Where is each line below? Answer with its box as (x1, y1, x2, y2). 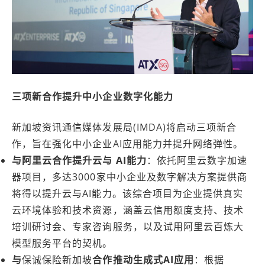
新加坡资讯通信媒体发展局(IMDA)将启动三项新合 (12, 121, 237, 134)
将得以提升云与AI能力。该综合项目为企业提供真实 (12, 187, 244, 200)
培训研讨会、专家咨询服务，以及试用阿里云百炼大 (12, 220, 244, 233)
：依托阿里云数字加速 (146, 154, 248, 167)
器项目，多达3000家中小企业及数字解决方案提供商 (12, 170, 248, 183)
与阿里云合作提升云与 (12, 154, 113, 167)
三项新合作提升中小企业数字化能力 (12, 90, 173, 103)
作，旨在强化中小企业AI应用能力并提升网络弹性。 (12, 137, 244, 150)
